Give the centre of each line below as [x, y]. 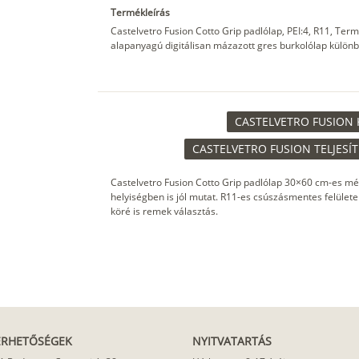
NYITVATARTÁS [232, 341]
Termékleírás [140, 13]
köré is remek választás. [164, 212]
